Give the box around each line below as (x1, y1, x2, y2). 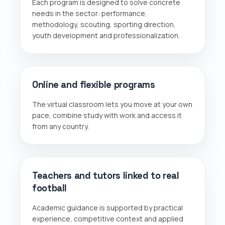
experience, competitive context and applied (32, 213, 183, 223)
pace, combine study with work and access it (32, 110, 182, 120)
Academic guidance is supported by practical (32, 202, 183, 212)
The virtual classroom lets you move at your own (32, 99, 192, 109)
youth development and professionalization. (32, 30, 180, 40)
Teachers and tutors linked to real (32, 169, 179, 181)
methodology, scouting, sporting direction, (32, 19, 176, 29)
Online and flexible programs (32, 78, 155, 90)
